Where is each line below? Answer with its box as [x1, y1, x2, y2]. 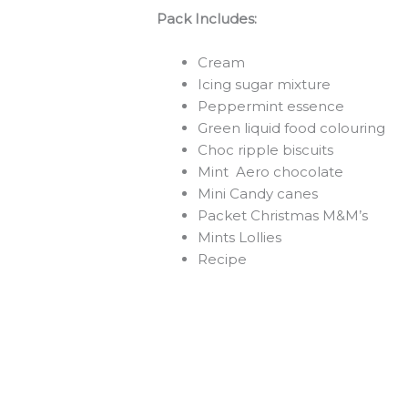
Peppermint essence [198, 97, 345, 116]
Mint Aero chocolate [198, 163, 344, 181]
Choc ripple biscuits [198, 141, 334, 159]
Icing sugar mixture [198, 76, 331, 94]
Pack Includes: [157, 10, 258, 28]
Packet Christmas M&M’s [198, 207, 369, 225]
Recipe [198, 250, 248, 269]
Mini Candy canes [198, 185, 319, 203]
